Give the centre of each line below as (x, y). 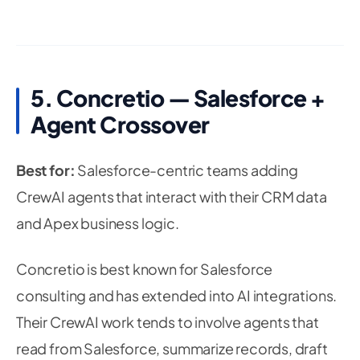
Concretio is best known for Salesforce (145, 269)
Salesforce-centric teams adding (186, 170)
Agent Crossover (120, 124)
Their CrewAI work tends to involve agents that (168, 322)
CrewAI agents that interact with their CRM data (172, 196)
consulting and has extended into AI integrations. (177, 295)
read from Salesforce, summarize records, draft (172, 348)
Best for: (46, 170)
